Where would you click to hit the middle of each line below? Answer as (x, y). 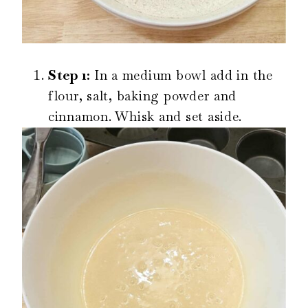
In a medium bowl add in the (183, 75)
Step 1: (71, 75)
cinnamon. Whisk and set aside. (145, 116)
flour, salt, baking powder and (143, 96)
